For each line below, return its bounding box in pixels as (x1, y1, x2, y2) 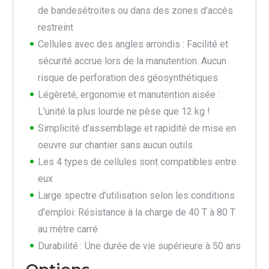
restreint (38, 22, 73, 34)
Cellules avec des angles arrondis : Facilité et (38, 38, 228, 50)
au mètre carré (38, 223, 98, 235)
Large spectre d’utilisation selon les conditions (38, 190, 235, 202)
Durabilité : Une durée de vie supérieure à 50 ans (38, 240, 241, 252)
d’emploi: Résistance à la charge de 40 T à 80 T (38, 207, 235, 219)
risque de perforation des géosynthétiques (38, 72, 218, 84)
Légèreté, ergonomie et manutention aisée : (38, 89, 220, 101)
